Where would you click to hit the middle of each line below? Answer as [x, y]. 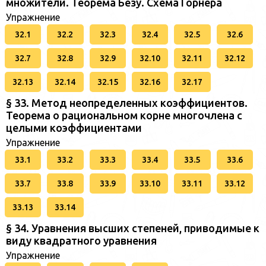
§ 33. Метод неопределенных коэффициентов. [127, 103]
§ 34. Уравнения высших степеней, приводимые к [133, 228]
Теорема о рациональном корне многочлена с [124, 115]
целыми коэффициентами [74, 128]
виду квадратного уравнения [81, 241]
